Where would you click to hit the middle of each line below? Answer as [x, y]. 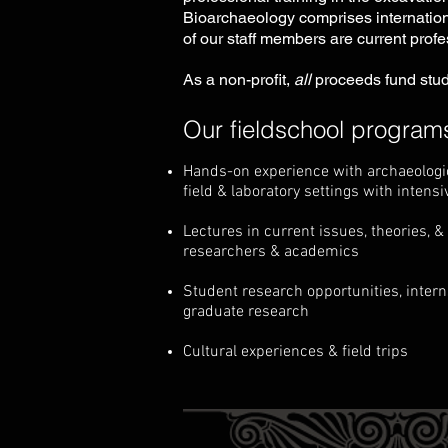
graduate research [246, 312]
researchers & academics [271, 252]
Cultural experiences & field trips [295, 352]
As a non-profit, [238, 79]
